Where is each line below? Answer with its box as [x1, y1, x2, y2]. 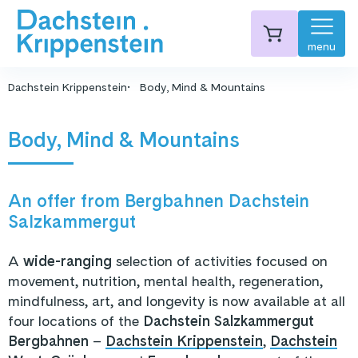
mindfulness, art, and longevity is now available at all [8, 292, 345, 309]
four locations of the [8, 312, 143, 329]
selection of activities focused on [112, 253, 328, 269]
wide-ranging [23, 253, 112, 269]
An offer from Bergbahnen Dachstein [8, 190, 309, 211]
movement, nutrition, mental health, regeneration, [8, 272, 323, 289]
